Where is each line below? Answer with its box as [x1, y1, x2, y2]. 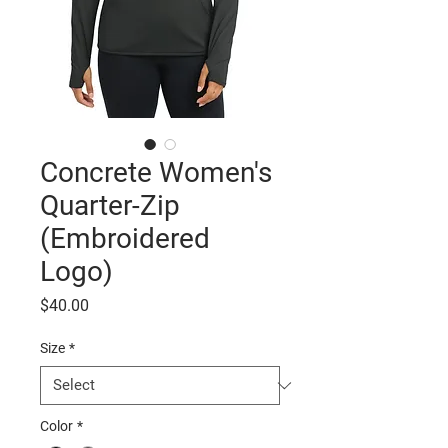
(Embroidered [40, 222, 210, 255]
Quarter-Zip [40, 189, 180, 222]
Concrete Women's [40, 156, 272, 189]
